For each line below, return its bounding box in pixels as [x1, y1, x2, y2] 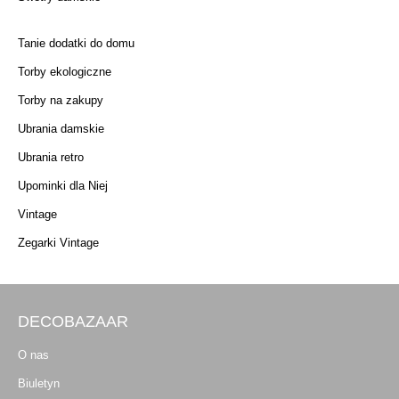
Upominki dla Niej [18, 178, 108, 192]
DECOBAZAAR [18, 312, 128, 330]
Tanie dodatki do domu [18, 36, 134, 50]
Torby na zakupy [18, 93, 103, 107]
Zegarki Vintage [18, 235, 99, 249]
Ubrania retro [18, 150, 84, 164]
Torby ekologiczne [18, 64, 111, 78]
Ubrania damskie [18, 121, 104, 135]
